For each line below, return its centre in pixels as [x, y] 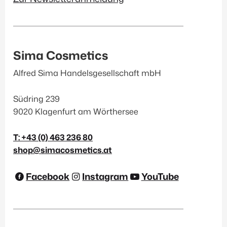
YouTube [160, 177]
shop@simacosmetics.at [63, 150]
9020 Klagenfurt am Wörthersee [76, 111]
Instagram [105, 177]
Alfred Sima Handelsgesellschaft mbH [87, 73]
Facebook [48, 177]
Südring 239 [36, 99]
